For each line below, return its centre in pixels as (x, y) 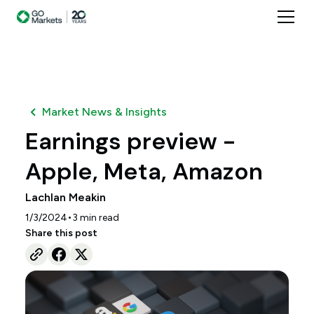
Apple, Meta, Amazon (144, 171)
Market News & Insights (104, 112)
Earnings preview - (130, 141)
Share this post (61, 233)
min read (98, 217)
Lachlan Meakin (65, 197)
